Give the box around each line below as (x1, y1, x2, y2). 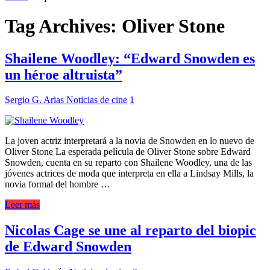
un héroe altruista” (5, 66, 122, 83)
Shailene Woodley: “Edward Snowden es (5, 50, 255, 66)
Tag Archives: (5, 15, 122, 37)
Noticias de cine (66, 95, 127, 105)
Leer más (5, 199, 40, 210)
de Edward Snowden (5, 239, 131, 255)
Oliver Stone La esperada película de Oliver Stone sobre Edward (5, 146, 251, 157)
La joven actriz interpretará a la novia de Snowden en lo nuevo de (5, 136, 254, 146)
